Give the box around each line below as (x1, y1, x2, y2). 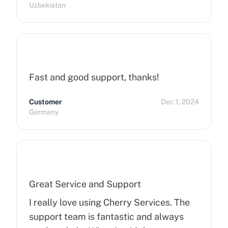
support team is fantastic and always (29, 211, 184, 222)
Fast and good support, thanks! (29, 72, 159, 82)
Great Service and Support (29, 179, 141, 189)
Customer (29, 98, 62, 106)
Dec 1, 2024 (161, 98, 199, 106)
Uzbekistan (29, 1, 66, 9)
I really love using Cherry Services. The (29, 197, 190, 208)
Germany (29, 108, 59, 116)
